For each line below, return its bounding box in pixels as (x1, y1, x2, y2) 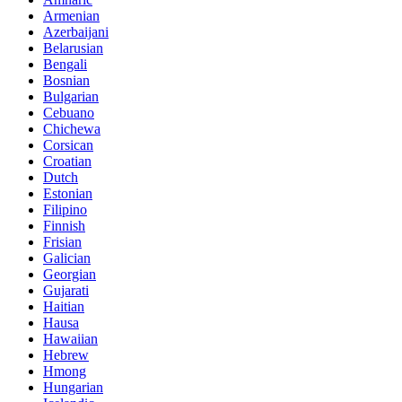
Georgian (43, 267, 96, 283)
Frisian (43, 234, 82, 250)
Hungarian (43, 380, 103, 396)
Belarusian (43, 40, 103, 57)
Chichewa (43, 121, 100, 137)
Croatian (43, 153, 92, 170)
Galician (43, 250, 91, 267)
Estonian (43, 186, 92, 202)
